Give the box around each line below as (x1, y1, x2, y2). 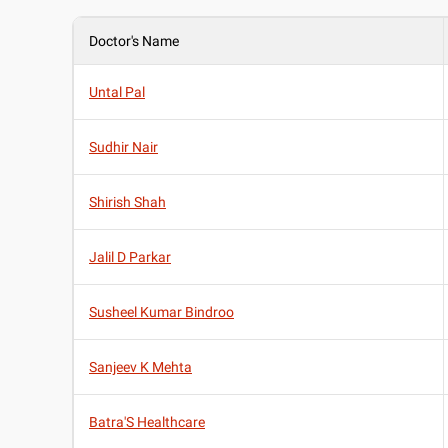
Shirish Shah (89, 194, 166, 211)
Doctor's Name (89, 33, 179, 50)
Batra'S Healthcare (89, 414, 205, 431)
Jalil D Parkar (89, 249, 171, 266)
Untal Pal (89, 84, 145, 101)
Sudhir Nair (89, 139, 158, 156)
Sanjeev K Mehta (89, 359, 192, 376)
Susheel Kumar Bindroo (89, 304, 234, 321)
